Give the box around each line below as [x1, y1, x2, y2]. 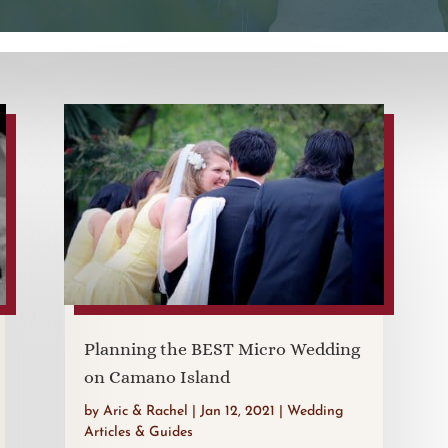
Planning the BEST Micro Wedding [83, 338, 360, 359]
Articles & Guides [83, 424, 193, 440]
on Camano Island [83, 366, 230, 387]
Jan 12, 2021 [199, 403, 275, 419]
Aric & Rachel [102, 403, 188, 419]
